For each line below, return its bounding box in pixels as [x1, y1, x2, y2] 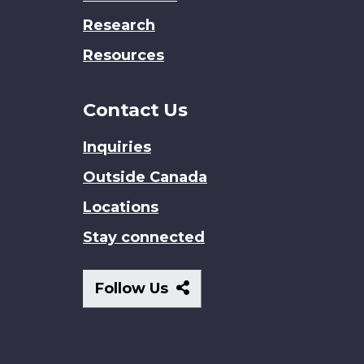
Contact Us [83, 97, 187, 121]
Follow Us [95, 279, 172, 298]
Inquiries [83, 138, 151, 157]
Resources [83, 45, 164, 64]
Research [83, 15, 155, 34]
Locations [83, 198, 158, 217]
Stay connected [83, 228, 205, 247]
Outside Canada [83, 168, 207, 187]
